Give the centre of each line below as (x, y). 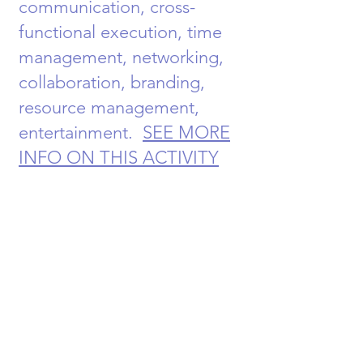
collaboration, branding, (112, 82)
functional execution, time (120, 32)
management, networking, (121, 57)
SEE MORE (186, 132)
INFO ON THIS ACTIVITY (119, 158)
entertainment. (81, 132)
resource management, (109, 107)
